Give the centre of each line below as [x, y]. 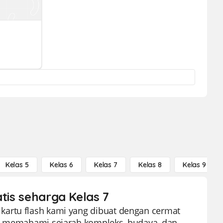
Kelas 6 [61, 165]
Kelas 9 [194, 165]
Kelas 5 [17, 165]
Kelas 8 [150, 165]
